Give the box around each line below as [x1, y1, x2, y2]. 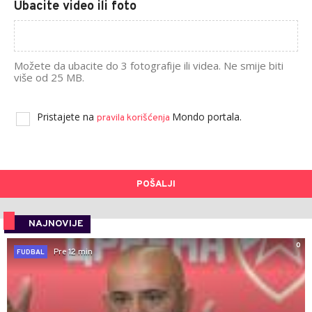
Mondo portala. [172, 110, 242, 124]
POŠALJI [136, 179, 175, 191]
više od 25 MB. [14, 70, 84, 85]
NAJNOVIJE [29, 218, 84, 231]
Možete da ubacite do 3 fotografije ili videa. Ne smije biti [14, 58, 283, 73]
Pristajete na [37, 110, 97, 124]
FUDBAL [17, 248, 45, 258]
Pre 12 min [54, 246, 93, 258]
